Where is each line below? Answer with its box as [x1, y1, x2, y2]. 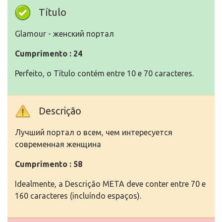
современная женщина [15, 140, 101, 149]
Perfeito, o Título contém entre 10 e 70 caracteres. [15, 69, 194, 78]
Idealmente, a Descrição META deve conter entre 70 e [15, 179, 206, 189]
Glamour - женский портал [15, 29, 114, 39]
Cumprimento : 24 [15, 49, 82, 58]
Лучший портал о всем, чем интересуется [15, 128, 172, 137]
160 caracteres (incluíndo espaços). [15, 191, 141, 201]
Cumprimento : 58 [15, 160, 82, 169]
